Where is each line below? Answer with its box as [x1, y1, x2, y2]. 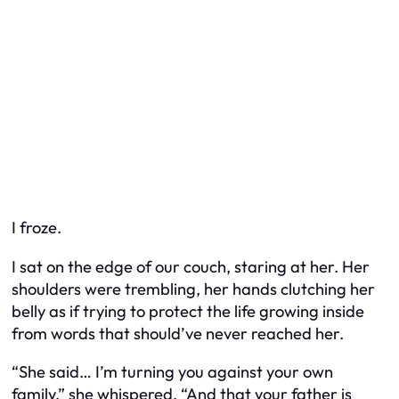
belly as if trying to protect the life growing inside [12, 300, 364, 322]
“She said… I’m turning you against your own [12, 361, 333, 382]
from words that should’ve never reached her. [12, 322, 344, 344]
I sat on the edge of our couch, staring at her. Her [12, 256, 370, 277]
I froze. [12, 217, 61, 239]
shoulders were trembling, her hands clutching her [12, 278, 375, 299]
